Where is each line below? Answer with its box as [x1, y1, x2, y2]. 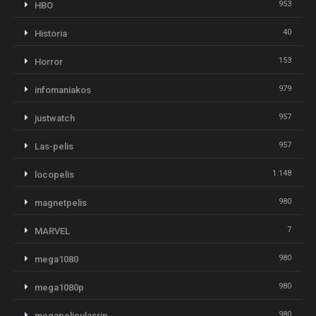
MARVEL [35, 225, 70, 236]
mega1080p [35, 281, 84, 293]
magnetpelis [35, 197, 87, 208]
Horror [35, 56, 63, 67]
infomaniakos [35, 84, 91, 95]
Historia [35, 28, 67, 39]
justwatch [35, 112, 75, 123]
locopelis [35, 169, 74, 180]
